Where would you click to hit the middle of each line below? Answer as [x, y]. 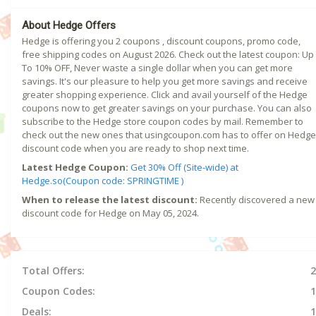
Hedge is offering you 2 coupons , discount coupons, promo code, [161, 41]
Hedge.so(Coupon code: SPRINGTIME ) [103, 181]
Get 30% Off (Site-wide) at [184, 168]
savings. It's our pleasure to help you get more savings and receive [165, 81]
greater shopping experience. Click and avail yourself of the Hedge [165, 95]
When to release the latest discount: [110, 200]
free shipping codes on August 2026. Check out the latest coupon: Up [168, 55]
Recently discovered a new [256, 200]
